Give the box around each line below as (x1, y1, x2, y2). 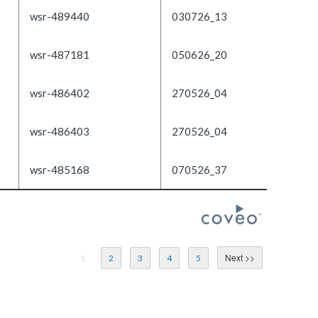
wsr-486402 (30, 87, 89, 100)
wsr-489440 (30, 10, 89, 23)
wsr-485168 (30, 163, 89, 177)
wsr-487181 (30, 48, 89, 62)
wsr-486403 (30, 125, 89, 138)
